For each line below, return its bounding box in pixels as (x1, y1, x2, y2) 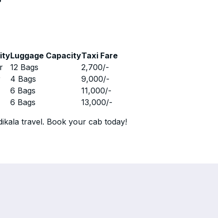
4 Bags (10, 74, 36, 84)
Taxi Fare (81, 51, 118, 60)
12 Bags (10, 62, 39, 72)
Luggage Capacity (10, 51, 82, 60)
